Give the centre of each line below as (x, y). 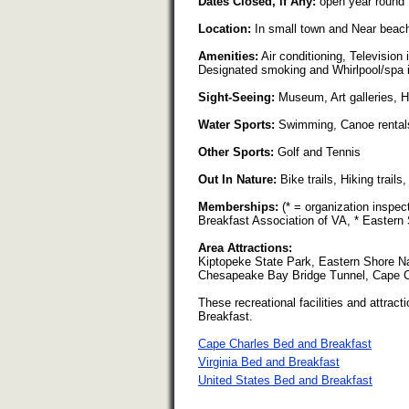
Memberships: (238, 207)
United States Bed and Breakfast (285, 381)
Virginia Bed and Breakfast (269, 362)
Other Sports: (236, 152)
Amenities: (228, 57)
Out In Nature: (237, 180)
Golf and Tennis (317, 152)
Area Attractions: (245, 248)
